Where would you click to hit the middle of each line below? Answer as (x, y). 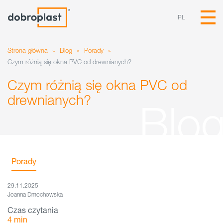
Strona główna (28, 50)
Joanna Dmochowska (35, 194)
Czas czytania (33, 210)
